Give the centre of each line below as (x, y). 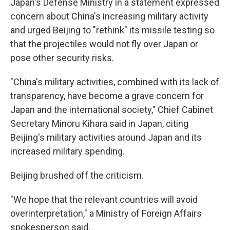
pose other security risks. (62, 58)
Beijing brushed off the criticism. (77, 175)
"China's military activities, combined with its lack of (115, 82)
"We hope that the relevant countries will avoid (104, 199)
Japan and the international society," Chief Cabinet (112, 110)
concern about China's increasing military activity (109, 16)
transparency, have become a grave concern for (107, 96)
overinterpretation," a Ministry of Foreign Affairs (106, 213)
